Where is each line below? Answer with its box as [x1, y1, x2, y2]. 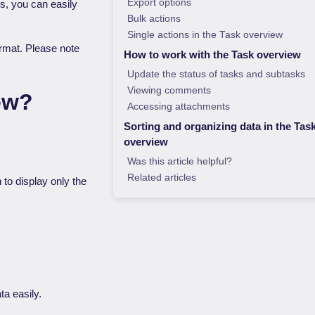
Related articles [127, 172, 196, 183]
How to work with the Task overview [123, 49, 301, 60]
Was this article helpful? [127, 156, 232, 167]
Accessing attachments [127, 101, 230, 112]
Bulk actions [127, 13, 181, 24]
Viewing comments [127, 85, 211, 96]
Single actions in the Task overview [127, 30, 283, 40]
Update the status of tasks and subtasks [127, 69, 305, 79]
